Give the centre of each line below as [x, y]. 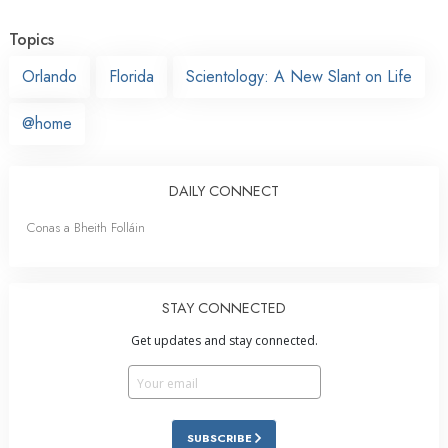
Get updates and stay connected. [224, 340]
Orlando [49, 76]
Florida [131, 76]
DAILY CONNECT [224, 190]
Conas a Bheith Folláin [86, 227]
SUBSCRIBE [221, 437]
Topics [31, 39]
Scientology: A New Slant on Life [299, 76]
